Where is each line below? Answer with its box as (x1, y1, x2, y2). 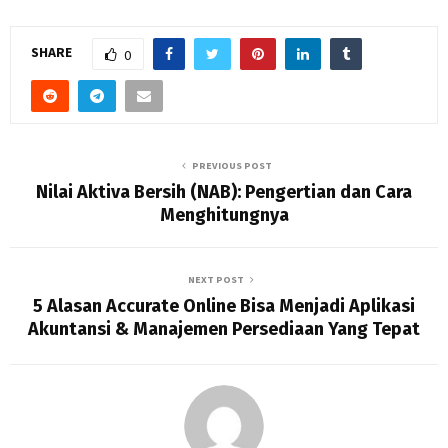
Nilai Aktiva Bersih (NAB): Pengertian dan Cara (36, 181, 412, 203)
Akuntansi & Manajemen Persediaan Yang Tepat (28, 318, 420, 340)
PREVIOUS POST (192, 159, 272, 172)
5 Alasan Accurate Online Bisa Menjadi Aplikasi (33, 295, 415, 317)
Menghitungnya (159, 204, 289, 226)
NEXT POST (188, 273, 244, 286)
